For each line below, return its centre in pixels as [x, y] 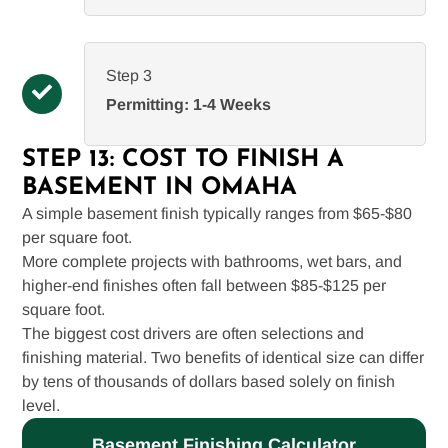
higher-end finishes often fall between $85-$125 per [204, 285]
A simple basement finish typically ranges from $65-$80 [217, 213]
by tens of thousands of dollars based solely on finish [209, 381]
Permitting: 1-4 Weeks [189, 104]
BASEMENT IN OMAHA [160, 187]
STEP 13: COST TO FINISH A [183, 159]
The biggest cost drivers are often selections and [193, 333]
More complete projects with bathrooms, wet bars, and [212, 261]
